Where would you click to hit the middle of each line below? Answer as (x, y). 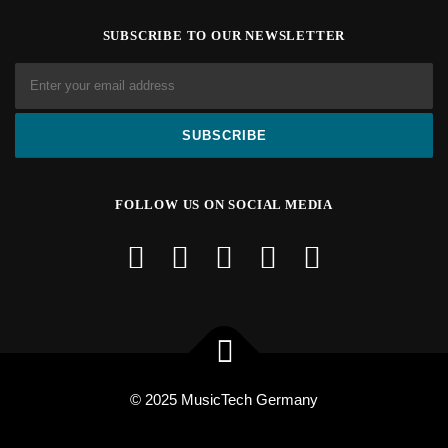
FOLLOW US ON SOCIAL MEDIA (224, 204)
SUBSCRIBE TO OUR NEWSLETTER (224, 35)
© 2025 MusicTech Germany (224, 400)
